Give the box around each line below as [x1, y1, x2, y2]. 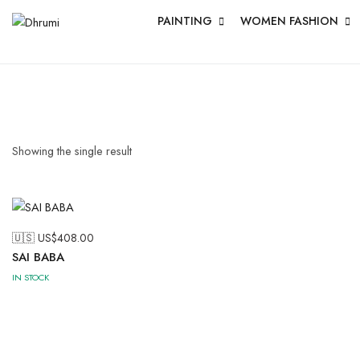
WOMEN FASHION [240, 13, 338, 29]
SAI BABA [12, 248, 64, 267]
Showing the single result [12, 141, 132, 159]
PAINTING [157, 13, 212, 29]
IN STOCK [12, 271, 49, 284]
